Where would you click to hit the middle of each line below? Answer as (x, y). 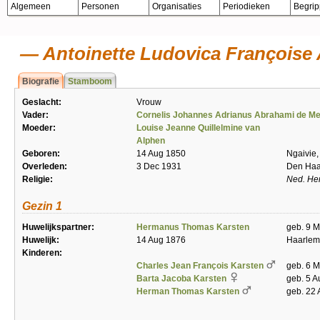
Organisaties (177, 6)
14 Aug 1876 (161, 240)
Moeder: (39, 128)
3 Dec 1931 (159, 166)
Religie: (37, 179)
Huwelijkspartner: (58, 227)
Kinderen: (42, 253)
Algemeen (31, 6)
